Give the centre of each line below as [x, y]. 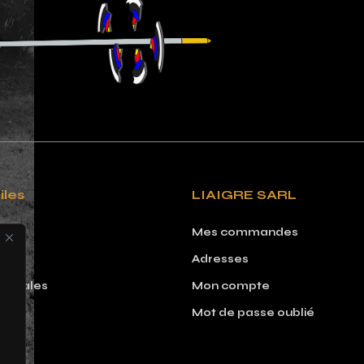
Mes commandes [245, 233]
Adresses [220, 260]
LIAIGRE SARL [244, 195]
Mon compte [231, 286]
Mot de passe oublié [253, 313]
